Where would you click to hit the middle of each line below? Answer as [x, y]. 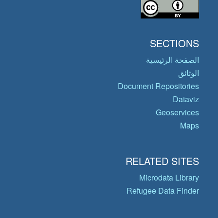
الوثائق [189, 73]
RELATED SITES [162, 161]
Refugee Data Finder [163, 191]
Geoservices [177, 112]
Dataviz [186, 99]
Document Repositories [158, 86]
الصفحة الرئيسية [173, 60]
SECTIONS [174, 43]
